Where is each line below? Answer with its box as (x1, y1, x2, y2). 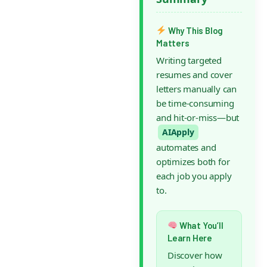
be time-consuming (156, 97, 234, 109)
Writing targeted (156, 54, 222, 66)
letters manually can (156, 82, 237, 95)
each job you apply (156, 169, 232, 182)
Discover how (167, 249, 222, 261)
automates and (156, 141, 216, 153)
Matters (156, 37, 190, 48)
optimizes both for (156, 155, 230, 167)
